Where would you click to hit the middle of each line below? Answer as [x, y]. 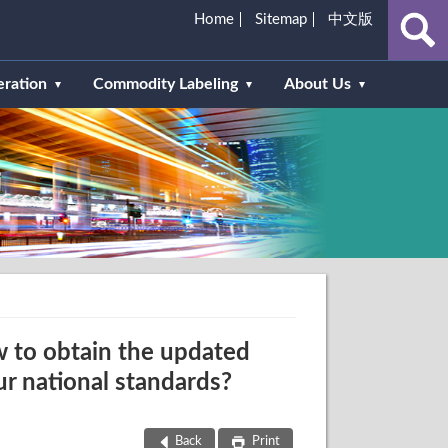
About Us [317, 84]
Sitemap [280, 19]
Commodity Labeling [165, 84]
